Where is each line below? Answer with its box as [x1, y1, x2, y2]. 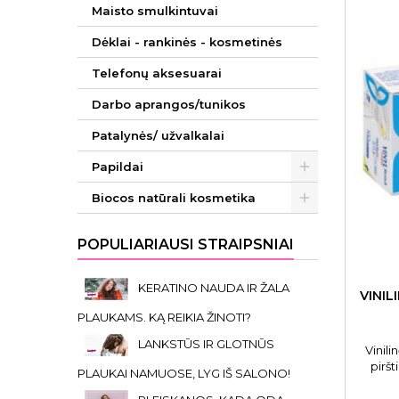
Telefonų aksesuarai [92, 66, 222, 80]
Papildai [92, 159, 143, 174]
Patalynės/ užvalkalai [92, 128, 224, 142]
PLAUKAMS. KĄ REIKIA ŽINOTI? [77, 310, 251, 324]
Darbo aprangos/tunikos [92, 97, 246, 111]
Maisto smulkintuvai [92, 4, 218, 18]
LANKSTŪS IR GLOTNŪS [138, 336, 274, 351]
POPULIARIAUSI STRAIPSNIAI [77, 236, 294, 253]
